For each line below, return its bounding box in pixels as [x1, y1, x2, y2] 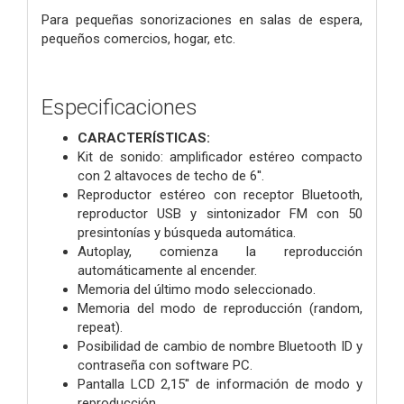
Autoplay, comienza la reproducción [78, 243, 363, 260]
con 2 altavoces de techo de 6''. [78, 167, 264, 184]
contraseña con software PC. [78, 356, 252, 373]
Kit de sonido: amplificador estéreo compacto [78, 148, 363, 165]
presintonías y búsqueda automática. [78, 224, 296, 241]
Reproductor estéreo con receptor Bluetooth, [78, 186, 363, 203]
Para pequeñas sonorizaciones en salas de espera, [41, 11, 363, 28]
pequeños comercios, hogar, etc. [41, 30, 235, 47]
